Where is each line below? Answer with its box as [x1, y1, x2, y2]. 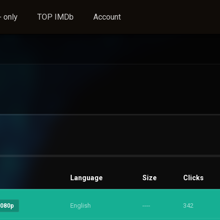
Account [93, 12, 121, 22]
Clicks [183, 174, 204, 182]
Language [70, 174, 103, 182]
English [70, 202, 91, 209]
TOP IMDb [37, 12, 74, 22]
